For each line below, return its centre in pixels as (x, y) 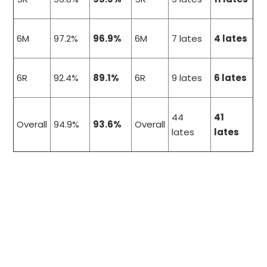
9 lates (187, 78)
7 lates (187, 39)
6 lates (231, 78)
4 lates (231, 39)
